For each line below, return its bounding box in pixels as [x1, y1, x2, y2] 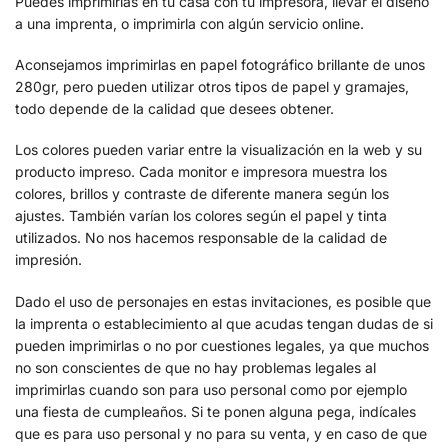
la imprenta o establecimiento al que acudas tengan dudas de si [15, 314, 433, 332]
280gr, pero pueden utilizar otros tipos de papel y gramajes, [15, 78, 409, 96]
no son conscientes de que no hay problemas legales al [15, 358, 376, 376]
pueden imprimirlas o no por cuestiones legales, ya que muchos [15, 336, 429, 354]
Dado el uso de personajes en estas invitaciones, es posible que [15, 292, 431, 310]
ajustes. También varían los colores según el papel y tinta [15, 207, 387, 225]
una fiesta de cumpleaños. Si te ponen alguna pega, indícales [15, 402, 416, 420]
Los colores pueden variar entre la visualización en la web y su [15, 141, 422, 159]
